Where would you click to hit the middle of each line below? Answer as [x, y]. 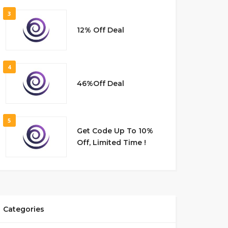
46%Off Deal [100, 83]
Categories [23, 209]
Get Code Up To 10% [115, 131]
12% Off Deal [100, 30]
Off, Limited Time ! [111, 142]
